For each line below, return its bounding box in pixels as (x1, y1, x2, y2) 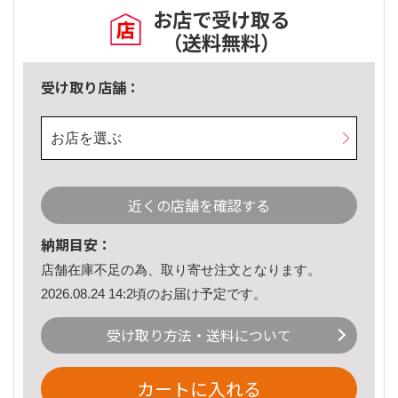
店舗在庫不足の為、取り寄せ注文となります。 (41, 262, 321, 278)
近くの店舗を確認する (128, 195, 270, 217)
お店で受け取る (153, 4, 290, 34)
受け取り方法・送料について (107, 324, 291, 346)
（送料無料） (163, 28, 280, 57)
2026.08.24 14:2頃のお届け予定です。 (41, 285, 267, 301)
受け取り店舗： (41, 76, 140, 99)
